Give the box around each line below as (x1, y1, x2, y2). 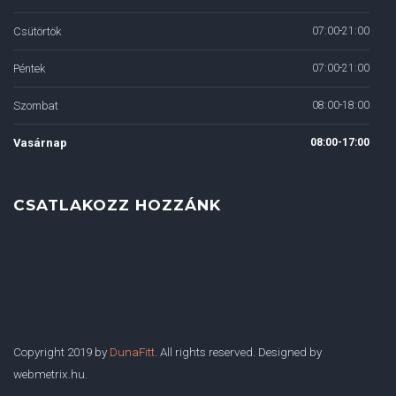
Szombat (13, 98, 58, 112)
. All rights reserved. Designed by (155, 344, 322, 359)
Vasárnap (13, 135, 67, 149)
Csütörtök (13, 24, 61, 38)
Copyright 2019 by (13, 344, 110, 359)
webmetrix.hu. (13, 366, 88, 381)
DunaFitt (110, 344, 155, 359)
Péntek (13, 61, 45, 75)
